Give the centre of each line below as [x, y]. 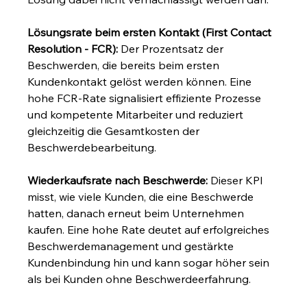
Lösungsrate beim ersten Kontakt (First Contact [151, 32]
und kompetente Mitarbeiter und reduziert [137, 114]
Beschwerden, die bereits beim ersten [125, 65]
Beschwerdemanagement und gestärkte [132, 246]
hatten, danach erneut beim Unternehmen [137, 213]
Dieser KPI [237, 180]
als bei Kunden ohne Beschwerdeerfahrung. [139, 279]
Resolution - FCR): [73, 48]
